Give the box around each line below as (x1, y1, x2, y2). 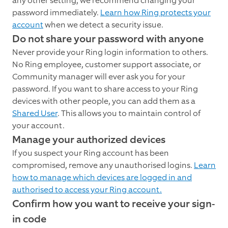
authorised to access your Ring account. (12, 184, 162, 195)
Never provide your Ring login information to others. (12, 47, 208, 58)
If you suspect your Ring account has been (12, 148, 169, 159)
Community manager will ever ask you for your (12, 71, 185, 82)
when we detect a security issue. (43, 19, 163, 31)
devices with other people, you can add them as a (12, 96, 195, 107)
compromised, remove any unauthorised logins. (12, 160, 194, 171)
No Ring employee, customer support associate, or (12, 59, 201, 70)
